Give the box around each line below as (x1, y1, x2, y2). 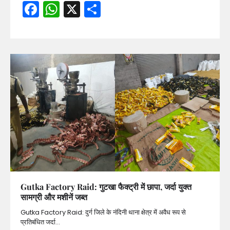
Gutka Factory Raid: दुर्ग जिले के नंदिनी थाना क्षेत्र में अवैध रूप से (21, 207, 186, 218)
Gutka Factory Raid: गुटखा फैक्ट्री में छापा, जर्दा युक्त (21, 181, 191, 193)
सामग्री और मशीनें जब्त (21, 191, 87, 203)
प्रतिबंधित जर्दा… (21, 217, 60, 227)
